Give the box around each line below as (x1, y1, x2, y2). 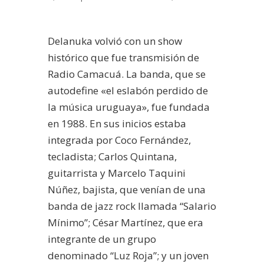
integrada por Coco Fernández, (47, 133, 191, 147)
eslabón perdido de (114, 84, 208, 97)
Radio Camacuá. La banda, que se (47, 67, 206, 81)
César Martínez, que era (92, 216, 203, 229)
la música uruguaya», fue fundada (47, 100, 210, 114)
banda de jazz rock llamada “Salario (47, 199, 216, 213)
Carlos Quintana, (98, 150, 177, 163)
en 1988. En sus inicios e (47, 117, 160, 130)
